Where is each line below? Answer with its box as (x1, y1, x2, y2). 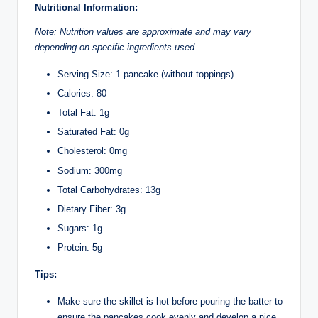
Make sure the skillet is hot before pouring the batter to (57, 296, 283, 307)
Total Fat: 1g (57, 107, 109, 119)
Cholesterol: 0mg (57, 146, 127, 157)
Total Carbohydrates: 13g (57, 184, 160, 195)
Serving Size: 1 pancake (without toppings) (57, 69, 234, 80)
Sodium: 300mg (57, 165, 122, 176)
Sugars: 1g (57, 222, 102, 234)
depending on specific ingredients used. (35, 42, 197, 53)
